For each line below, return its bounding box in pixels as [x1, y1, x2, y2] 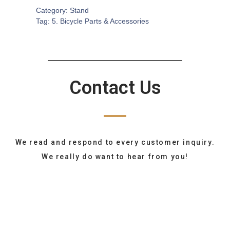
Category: [36, 6, 70, 14]
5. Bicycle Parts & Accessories [52, 17, 149, 25]
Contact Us [69, 77, 161, 99]
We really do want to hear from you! [41, 152, 188, 161]
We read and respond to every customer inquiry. [15, 138, 215, 146]
